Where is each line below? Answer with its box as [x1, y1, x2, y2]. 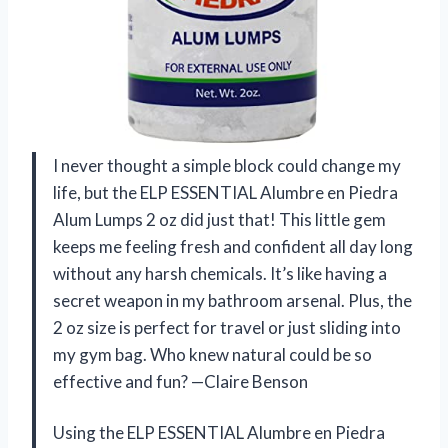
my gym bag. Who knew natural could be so [53, 343, 372, 365]
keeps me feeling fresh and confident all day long [53, 235, 413, 257]
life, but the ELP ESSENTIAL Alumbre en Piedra [53, 181, 398, 203]
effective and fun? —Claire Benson [53, 370, 308, 392]
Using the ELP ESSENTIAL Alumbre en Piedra [53, 421, 385, 443]
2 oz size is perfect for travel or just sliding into [53, 316, 401, 338]
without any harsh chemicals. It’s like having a [53, 262, 387, 284]
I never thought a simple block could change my [53, 154, 401, 176]
